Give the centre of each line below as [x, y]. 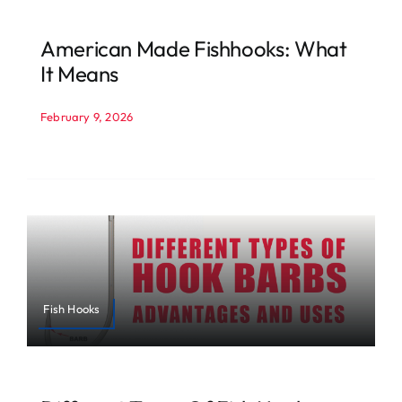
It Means [79, 74]
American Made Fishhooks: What [193, 49]
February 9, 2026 [87, 117]
